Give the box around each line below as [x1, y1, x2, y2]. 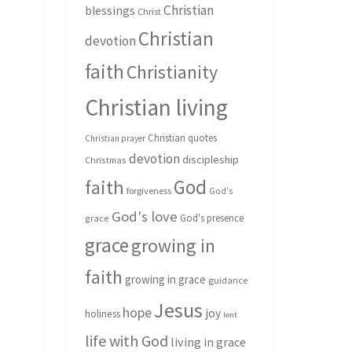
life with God [84, 331, 168, 350]
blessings [84, 3, 135, 18]
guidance [207, 274, 247, 286]
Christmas [84, 154, 126, 166]
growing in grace [124, 272, 206, 287]
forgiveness [126, 185, 171, 196]
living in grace [170, 334, 246, 350]
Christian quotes [147, 131, 217, 145]
